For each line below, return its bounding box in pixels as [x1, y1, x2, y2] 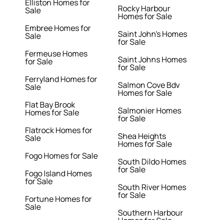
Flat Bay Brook [25, 99, 76, 110]
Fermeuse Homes [25, 48, 88, 59]
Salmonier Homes [117, 105, 181, 116]
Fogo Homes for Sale [25, 150, 98, 162]
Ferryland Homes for [25, 74, 98, 85]
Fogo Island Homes [25, 168, 92, 179]
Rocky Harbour [117, 3, 170, 14]
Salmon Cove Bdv [117, 80, 180, 91]
